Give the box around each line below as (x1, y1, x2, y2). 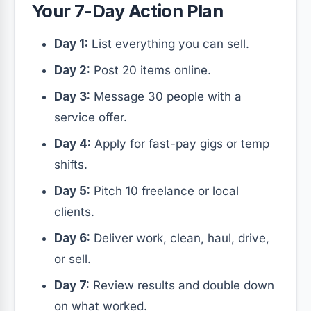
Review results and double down (90, 278, 274, 293)
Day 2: (54, 63, 90, 78)
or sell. (54, 252, 91, 267)
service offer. (54, 110, 127, 125)
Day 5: (54, 184, 90, 199)
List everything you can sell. (88, 37, 249, 51)
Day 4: (54, 137, 91, 151)
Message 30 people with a (90, 90, 242, 104)
